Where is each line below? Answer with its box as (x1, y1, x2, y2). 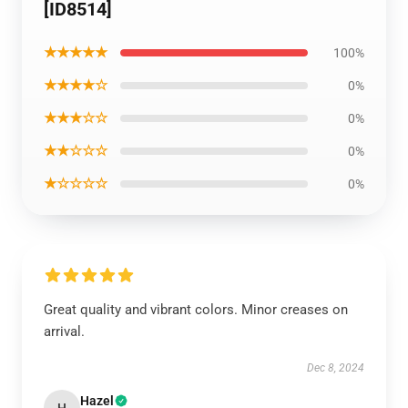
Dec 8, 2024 (307, 362, 364, 374)
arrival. (44, 323, 85, 340)
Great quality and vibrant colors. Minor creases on (44, 301, 348, 318)
